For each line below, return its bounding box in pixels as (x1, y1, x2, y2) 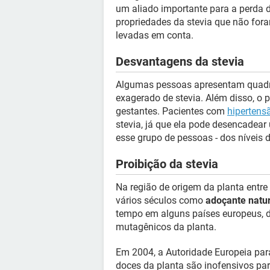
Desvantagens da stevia (116, 54, 244, 69)
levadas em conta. (116, 29, 193, 41)
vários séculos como (116, 194, 206, 206)
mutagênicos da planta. (116, 221, 216, 233)
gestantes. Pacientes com (116, 105, 227, 117)
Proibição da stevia (116, 156, 218, 171)
